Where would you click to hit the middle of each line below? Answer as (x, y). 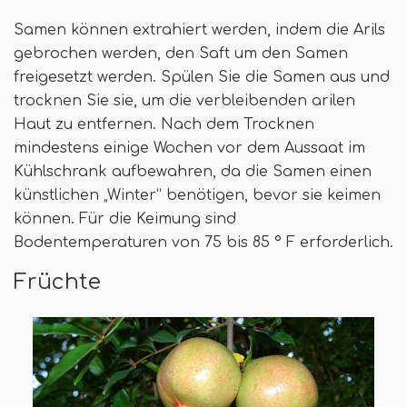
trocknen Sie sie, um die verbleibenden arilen (184, 100)
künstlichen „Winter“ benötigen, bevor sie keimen (197, 195)
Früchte (57, 281)
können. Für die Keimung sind (125, 218)
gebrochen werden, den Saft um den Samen (181, 53)
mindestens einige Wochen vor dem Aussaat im (189, 148)
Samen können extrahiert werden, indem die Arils (199, 30)
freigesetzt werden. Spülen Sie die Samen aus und (202, 77)
